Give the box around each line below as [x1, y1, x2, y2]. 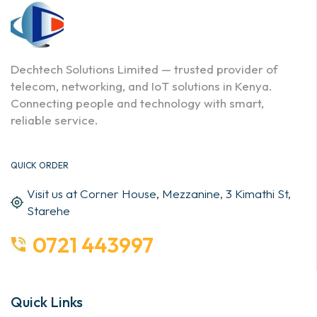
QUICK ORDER [11, 160, 69, 171]
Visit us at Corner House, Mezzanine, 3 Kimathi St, [27, 185, 291, 201]
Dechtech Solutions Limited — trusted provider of [11, 61, 278, 76]
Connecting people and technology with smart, [11, 95, 264, 110]
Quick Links [11, 292, 83, 311]
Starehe [27, 202, 70, 218]
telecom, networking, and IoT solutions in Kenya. [11, 78, 272, 93]
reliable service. [11, 112, 98, 127]
